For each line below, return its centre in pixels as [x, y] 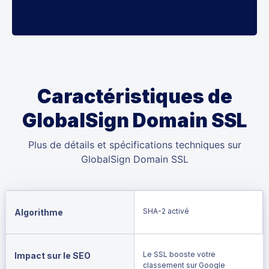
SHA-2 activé [166, 211]
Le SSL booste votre [179, 254]
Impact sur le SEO [53, 255]
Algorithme [39, 212]
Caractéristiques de [134, 96]
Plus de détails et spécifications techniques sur [134, 144]
